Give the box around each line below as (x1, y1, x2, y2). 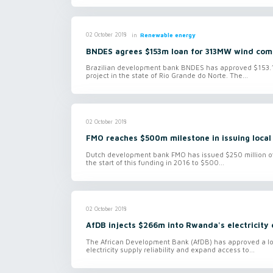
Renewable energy (140, 31, 196, 38)
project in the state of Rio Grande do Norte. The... (86, 71, 248, 80)
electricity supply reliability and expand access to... (86, 245, 255, 253)
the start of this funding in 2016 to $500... (86, 158, 224, 167)
